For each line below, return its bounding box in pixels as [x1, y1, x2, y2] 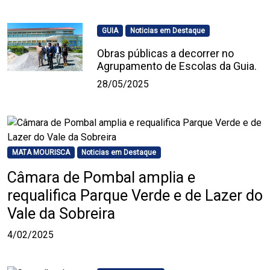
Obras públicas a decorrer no [97, 47, 234, 60]
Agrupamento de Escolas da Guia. [97, 60, 257, 73]
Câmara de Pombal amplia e [7, 169, 195, 187]
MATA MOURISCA [11, 148, 70, 157]
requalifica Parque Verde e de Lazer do [7, 187, 263, 205]
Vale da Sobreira [7, 205, 115, 223]
